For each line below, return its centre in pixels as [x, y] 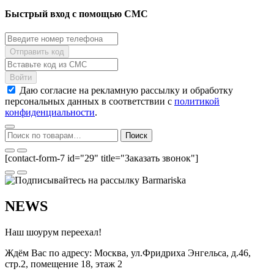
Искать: [20, 134]
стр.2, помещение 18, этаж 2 [64, 264]
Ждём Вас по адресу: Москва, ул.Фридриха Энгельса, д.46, [128, 253]
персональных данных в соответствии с [90, 102]
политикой [197, 102]
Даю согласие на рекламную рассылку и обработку [126, 91]
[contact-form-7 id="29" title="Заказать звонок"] [102, 158]
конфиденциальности [50, 113]
